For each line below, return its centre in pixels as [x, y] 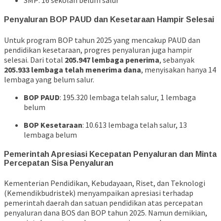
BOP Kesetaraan [53, 125]
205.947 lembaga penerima [112, 59]
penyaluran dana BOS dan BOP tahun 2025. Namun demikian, [106, 213]
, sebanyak [177, 59]
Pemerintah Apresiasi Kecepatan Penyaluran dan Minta [110, 154]
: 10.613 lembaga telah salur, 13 [135, 125]
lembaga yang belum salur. [49, 79]
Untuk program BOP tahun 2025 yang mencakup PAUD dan [102, 40]
